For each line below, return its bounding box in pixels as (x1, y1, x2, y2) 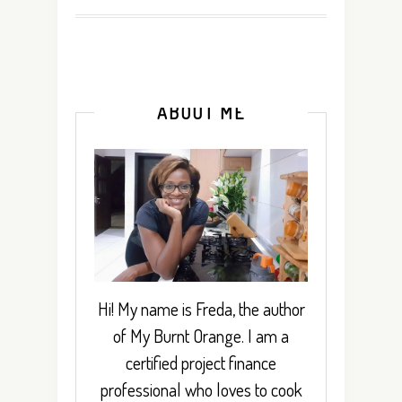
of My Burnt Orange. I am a (113, 324, 289, 348)
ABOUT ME (157, 100, 245, 124)
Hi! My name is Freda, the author (97, 297, 305, 321)
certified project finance (126, 351, 276, 375)
